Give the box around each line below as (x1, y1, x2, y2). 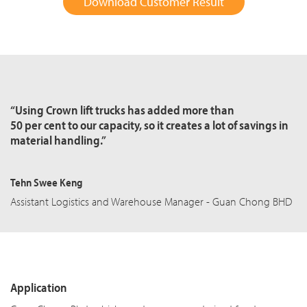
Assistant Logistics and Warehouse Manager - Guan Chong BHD (10, 195, 292, 208)
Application (10, 280, 67, 295)
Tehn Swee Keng (10, 175, 82, 189)
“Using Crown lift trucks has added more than (10, 102, 234, 118)
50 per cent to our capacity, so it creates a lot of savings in (10, 117, 288, 133)
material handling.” (10, 132, 106, 148)
